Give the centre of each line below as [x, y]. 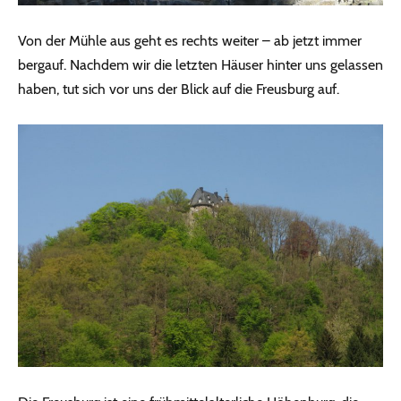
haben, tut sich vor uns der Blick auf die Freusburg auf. [179, 89]
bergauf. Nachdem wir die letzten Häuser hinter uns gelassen [200, 64]
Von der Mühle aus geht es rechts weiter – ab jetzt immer [190, 40]
